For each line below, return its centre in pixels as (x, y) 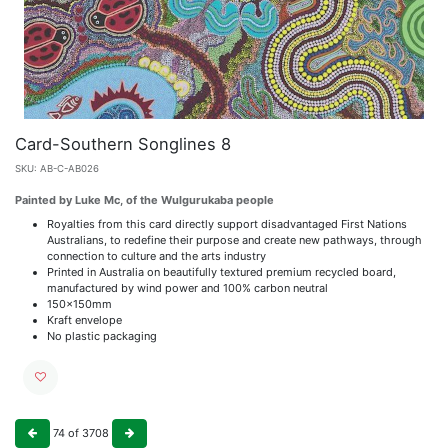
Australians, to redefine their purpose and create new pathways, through (234, 239)
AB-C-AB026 (69, 168)
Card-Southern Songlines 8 (123, 143)
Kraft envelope (84, 319)
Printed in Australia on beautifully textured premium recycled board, (221, 271)
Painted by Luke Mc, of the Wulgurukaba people (144, 199)
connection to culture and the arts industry (156, 255)
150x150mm (79, 303)
